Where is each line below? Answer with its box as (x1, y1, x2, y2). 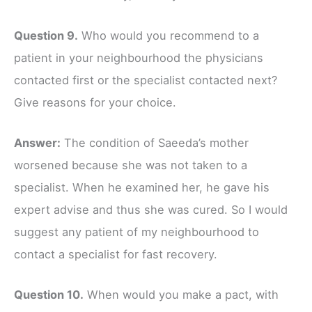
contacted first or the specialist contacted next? (14, 72, 277, 87)
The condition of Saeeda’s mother (61, 135, 249, 150)
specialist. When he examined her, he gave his (14, 180, 270, 194)
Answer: (14, 135, 61, 150)
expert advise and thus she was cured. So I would (14, 202, 288, 217)
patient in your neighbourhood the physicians (14, 50, 263, 65)
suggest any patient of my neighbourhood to (14, 224, 259, 239)
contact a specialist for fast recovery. (14, 247, 217, 261)
